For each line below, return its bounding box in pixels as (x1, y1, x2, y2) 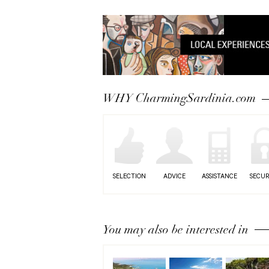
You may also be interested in (103, 222, 249, 238)
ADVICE (163, 174, 186, 181)
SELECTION (113, 174, 146, 181)
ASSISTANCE (202, 174, 237, 181)
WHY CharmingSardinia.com (103, 91, 256, 106)
